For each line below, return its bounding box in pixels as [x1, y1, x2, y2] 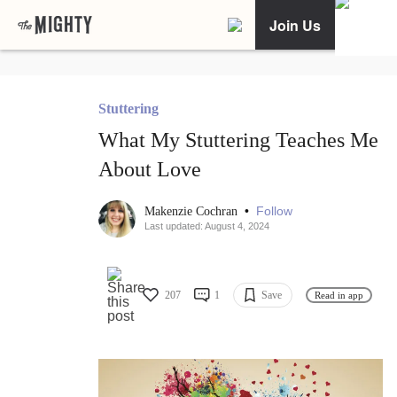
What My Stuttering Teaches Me [98, 128, 378, 152]
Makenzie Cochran [144, 205, 241, 219]
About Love [98, 158, 201, 182]
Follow [256, 204, 292, 219]
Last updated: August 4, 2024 [144, 221, 269, 232]
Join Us [269, 14, 321, 35]
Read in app [315, 289, 363, 300]
